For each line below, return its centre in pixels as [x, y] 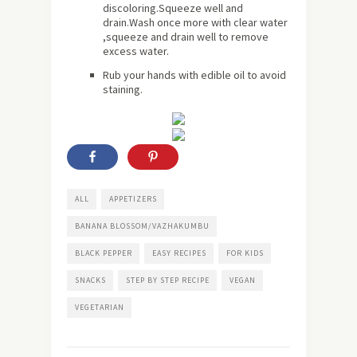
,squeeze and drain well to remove [186, 37]
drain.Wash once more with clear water [195, 23]
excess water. [136, 51]
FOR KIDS [245, 253]
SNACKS [90, 280]
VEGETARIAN [100, 308]
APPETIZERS [133, 199]
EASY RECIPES [179, 253]
